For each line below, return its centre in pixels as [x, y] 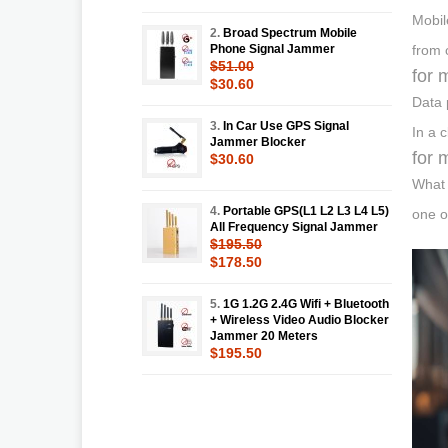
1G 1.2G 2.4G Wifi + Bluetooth [306, 303]
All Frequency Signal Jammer [294, 226]
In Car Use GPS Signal [286, 125]
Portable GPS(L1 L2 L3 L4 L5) [306, 210]
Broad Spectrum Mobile [290, 32]
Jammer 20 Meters [264, 335]
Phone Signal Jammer [272, 48]
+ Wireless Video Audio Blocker [299, 319]
